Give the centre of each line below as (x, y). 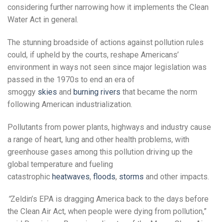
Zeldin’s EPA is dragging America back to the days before (110, 199)
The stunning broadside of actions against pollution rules (106, 42)
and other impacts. (176, 176)
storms (131, 176)
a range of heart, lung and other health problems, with (98, 139)
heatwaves (71, 176)
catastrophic (30, 176)
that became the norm (159, 92)
